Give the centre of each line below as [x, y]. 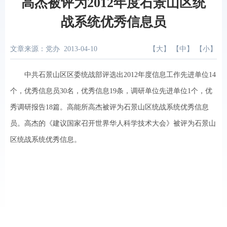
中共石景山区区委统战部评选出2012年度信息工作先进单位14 [113, 75]
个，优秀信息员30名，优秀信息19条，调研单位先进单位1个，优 [111, 91]
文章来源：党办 [35, 49]
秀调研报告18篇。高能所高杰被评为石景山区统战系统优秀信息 [109, 107]
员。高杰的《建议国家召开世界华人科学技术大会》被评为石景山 [113, 123]
